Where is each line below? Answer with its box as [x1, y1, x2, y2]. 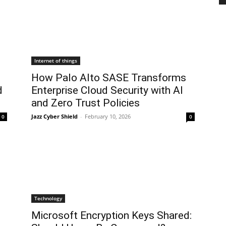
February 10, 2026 [85, 112, 131, 120]
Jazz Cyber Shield [31, 112, 78, 120]
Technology [34, 195, 62, 202]
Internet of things [34, 57, 77, 64]
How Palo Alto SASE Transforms [31, 72, 186, 84]
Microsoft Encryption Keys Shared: [31, 209, 192, 221]
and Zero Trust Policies [31, 97, 140, 109]
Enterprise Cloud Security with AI [31, 84, 183, 96]
